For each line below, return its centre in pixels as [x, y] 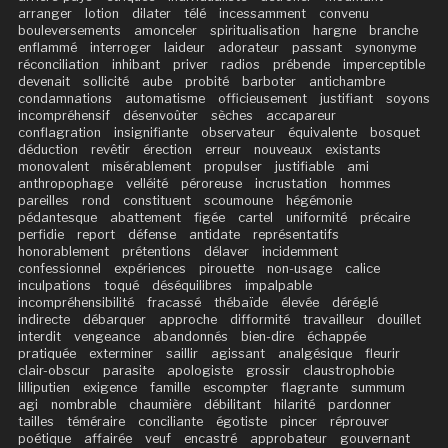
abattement [145, 218]
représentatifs [295, 235]
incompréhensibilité [75, 303]
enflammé [47, 48]
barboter [268, 82]
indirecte [43, 320]
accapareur [300, 116]
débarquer [114, 320]
